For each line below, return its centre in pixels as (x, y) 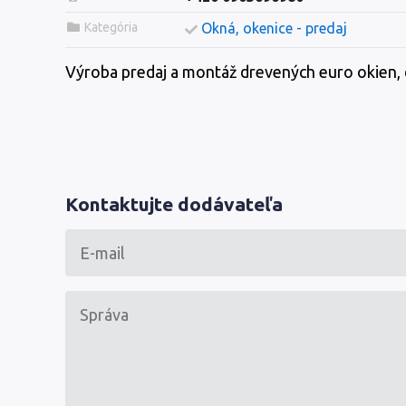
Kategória (111, 27)
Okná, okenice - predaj (274, 28)
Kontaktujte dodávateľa (174, 204)
